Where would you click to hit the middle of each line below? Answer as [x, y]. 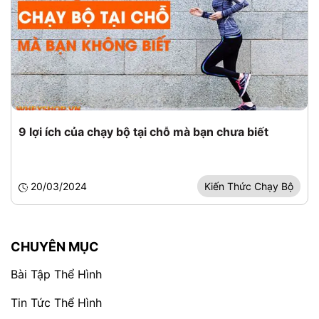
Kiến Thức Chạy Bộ [249, 186]
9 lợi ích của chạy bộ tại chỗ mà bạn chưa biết [143, 132]
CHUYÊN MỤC [55, 247]
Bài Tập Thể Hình [56, 274]
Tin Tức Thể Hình [56, 303]
